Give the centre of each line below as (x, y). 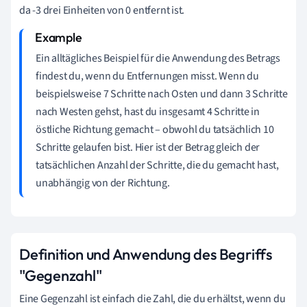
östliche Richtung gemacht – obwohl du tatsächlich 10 (155, 129)
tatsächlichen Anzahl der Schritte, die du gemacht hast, (157, 165)
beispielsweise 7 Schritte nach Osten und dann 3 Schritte (162, 94)
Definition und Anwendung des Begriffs (146, 254)
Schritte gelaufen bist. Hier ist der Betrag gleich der (148, 147)
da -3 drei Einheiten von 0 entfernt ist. (102, 10)
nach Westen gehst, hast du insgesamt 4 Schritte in (148, 111)
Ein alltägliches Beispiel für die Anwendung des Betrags (158, 58)
